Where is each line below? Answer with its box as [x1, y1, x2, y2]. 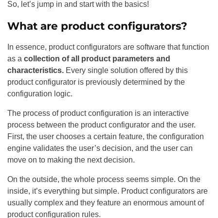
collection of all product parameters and [24, 54, 170, 63]
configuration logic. [7, 89, 73, 98]
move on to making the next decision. [7, 155, 135, 164]
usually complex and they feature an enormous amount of [7, 198, 204, 207]
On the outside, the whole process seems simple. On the [7, 175, 200, 183]
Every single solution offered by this [64, 66, 188, 74]
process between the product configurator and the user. [7, 120, 196, 129]
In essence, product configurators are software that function [7, 42, 209, 51]
